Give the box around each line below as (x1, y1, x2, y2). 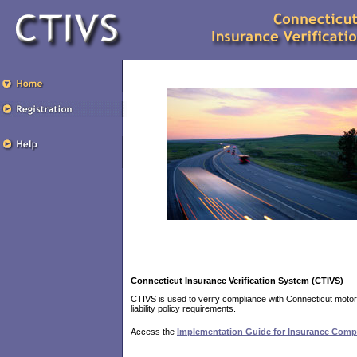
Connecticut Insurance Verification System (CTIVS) (131, 276, 343, 285)
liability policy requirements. (131, 304, 236, 313)
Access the (131, 327, 177, 336)
